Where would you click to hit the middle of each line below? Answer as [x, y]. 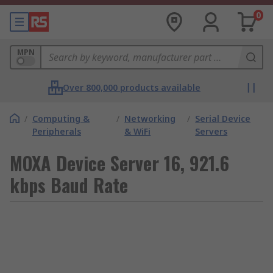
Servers [211, 131]
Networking [150, 119]
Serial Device [223, 119]
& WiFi [138, 131]
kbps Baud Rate [69, 185]
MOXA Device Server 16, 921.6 [119, 163]
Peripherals [57, 131]
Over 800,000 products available [132, 87]
